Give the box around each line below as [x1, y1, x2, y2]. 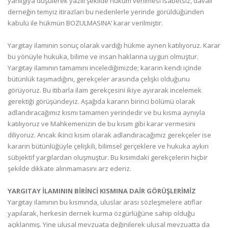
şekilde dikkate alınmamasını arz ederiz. [8, 164, 131, 173]
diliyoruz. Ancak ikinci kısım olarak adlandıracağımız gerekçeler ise [8, 130, 211, 139]
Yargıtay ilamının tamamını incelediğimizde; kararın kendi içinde [8, 63, 202, 72]
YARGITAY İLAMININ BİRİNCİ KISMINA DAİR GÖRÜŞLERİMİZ [8, 186, 196, 195]
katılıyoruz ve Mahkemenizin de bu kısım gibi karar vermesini [8, 119, 195, 128]
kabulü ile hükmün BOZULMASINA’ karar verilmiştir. [8, 18, 163, 27]
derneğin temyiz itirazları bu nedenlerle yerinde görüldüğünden [8, 7, 204, 16]
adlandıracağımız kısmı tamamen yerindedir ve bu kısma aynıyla [8, 108, 205, 117]
